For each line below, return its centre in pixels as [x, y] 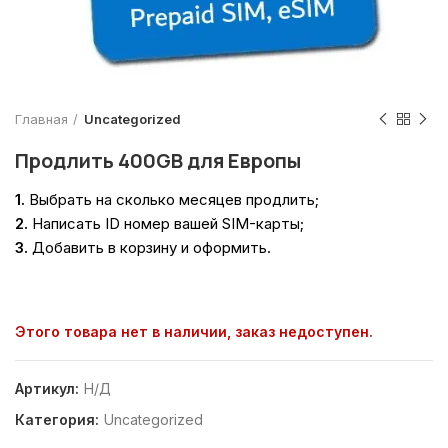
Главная [41, 119]
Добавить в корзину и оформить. [149, 247]
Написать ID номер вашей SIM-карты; [166, 223]
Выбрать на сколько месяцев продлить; [172, 199]
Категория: [59, 419]
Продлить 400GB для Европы [158, 160]
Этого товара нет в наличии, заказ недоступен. [194, 331]
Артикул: [49, 388]
